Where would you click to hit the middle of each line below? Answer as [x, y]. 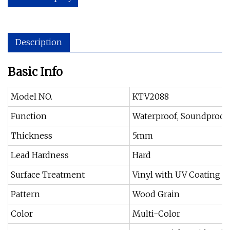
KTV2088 [151, 97]
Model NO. [32, 97]
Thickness [32, 136]
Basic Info [35, 72]
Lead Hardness [40, 155]
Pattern [25, 194]
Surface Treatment [48, 175]
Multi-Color [156, 214]
